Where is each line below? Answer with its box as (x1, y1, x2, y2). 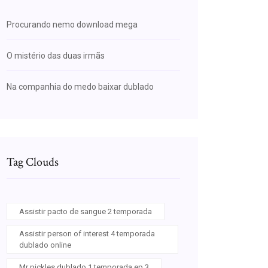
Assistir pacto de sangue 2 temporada (19, 207, 152, 216)
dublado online (19, 240, 71, 249)
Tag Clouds (7, 154, 59, 170)
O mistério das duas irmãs (7, 51, 105, 60)
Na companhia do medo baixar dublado (7, 82, 154, 92)
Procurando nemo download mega (7, 20, 138, 29)
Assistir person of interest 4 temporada (19, 229, 155, 238)
